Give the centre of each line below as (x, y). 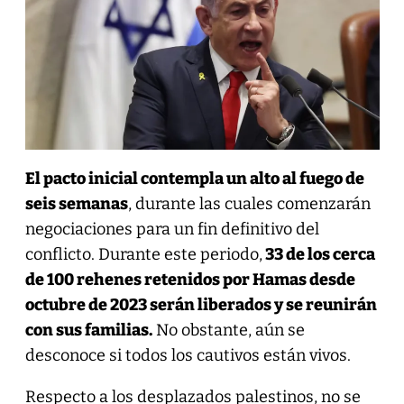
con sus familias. (88, 331)
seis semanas (76, 204)
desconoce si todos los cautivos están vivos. (188, 356)
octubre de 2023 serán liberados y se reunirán (201, 305)
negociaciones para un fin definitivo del (172, 230)
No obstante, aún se (228, 331)
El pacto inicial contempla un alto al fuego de (194, 179)
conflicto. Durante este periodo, (143, 255)
